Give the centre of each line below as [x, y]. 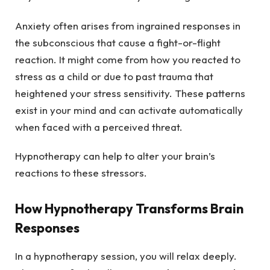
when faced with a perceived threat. [99, 127]
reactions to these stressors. [81, 172]
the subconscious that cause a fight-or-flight [118, 42]
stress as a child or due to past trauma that [114, 76]
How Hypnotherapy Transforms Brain [129, 209]
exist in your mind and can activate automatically [129, 110]
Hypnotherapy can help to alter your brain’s [115, 155]
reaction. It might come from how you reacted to [128, 59]
